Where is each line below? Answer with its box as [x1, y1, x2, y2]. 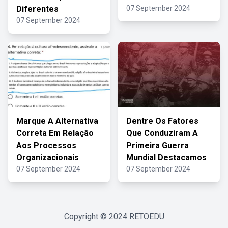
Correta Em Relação [16, 128, 94, 138]
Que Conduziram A [126, 128, 198, 138]
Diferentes [16, 4, 59, 14]
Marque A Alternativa [16, 116, 98, 126]
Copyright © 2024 [64, 212, 129, 221]
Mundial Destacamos [126, 153, 207, 162]
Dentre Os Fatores [126, 116, 198, 126]
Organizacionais [16, 153, 79, 162]
